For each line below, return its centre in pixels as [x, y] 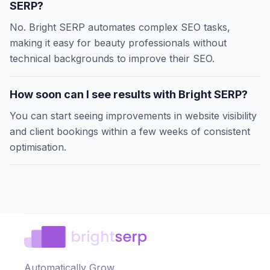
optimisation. [38, 147]
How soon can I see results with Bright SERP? [129, 95]
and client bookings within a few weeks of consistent [130, 132]
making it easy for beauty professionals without [118, 43]
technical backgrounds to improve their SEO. [112, 59]
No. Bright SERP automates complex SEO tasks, [120, 27]
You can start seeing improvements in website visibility [133, 116]
